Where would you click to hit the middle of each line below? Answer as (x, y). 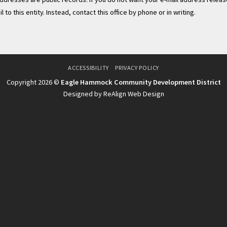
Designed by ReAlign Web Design (113, 94)
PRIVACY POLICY (137, 68)
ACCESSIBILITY (88, 68)
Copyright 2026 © (33, 82)
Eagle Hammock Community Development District (141, 82)
